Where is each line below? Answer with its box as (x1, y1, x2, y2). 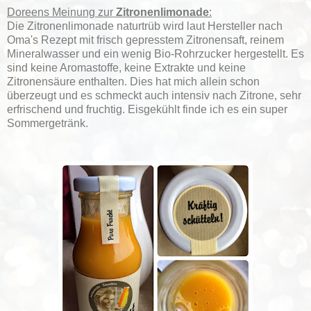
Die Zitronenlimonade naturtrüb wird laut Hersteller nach (7, 20, 283, 33)
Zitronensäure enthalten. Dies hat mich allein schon (7, 76, 260, 88)
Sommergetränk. (7, 117, 88, 130)
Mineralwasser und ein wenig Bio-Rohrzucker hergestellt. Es (7, 48, 304, 60)
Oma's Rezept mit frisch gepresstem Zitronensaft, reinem (7, 34, 284, 47)
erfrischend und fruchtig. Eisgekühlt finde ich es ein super (7, 103, 287, 116)
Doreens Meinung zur (7, 6, 116, 19)
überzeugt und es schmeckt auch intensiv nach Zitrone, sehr (7, 90, 301, 102)
